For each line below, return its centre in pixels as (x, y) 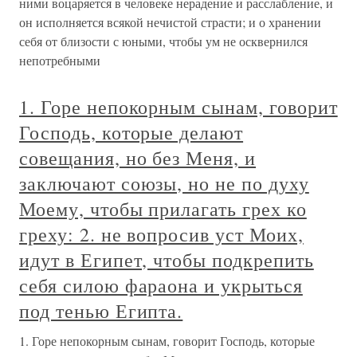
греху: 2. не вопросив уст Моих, (161, 234)
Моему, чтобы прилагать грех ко (163, 209)
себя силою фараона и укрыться (161, 285)
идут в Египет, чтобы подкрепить (167, 260)
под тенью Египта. (101, 311)
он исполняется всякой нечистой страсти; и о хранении (170, 22)
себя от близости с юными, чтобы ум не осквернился (163, 41)
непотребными (60, 60)
